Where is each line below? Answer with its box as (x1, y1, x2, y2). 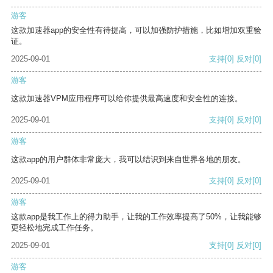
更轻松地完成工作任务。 (11, 223, 98, 233)
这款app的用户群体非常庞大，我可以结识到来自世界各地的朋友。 (11, 155, 246, 165)
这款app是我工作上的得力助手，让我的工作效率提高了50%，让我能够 (11, 212, 261, 222)
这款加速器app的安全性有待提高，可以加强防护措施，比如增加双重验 (11, 26, 261, 35)
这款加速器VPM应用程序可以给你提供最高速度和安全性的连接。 (11, 94, 243, 104)
